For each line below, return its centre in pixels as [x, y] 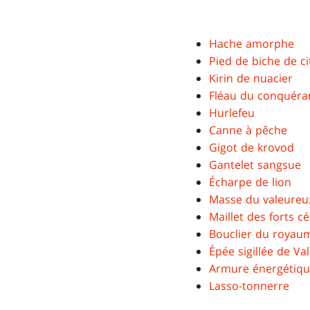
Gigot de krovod [252, 148]
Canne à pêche [248, 130]
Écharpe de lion [250, 182]
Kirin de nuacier [251, 79]
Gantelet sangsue [255, 165]
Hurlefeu [232, 113]
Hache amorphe [252, 44]
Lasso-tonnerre [249, 286]
